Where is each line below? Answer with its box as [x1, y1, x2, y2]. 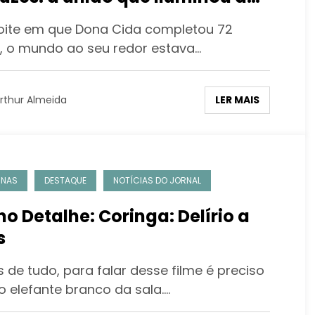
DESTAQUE [44, 174, 86, 186]
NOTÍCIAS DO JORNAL [112, 174, 201, 186]
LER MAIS [214, 92, 259, 107]
